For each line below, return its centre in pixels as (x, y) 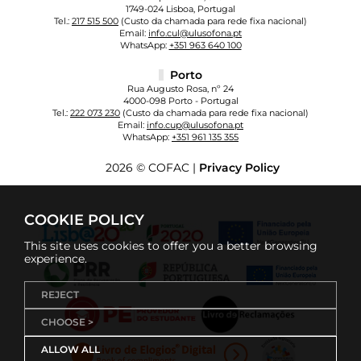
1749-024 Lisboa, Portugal (180, 9)
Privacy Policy (239, 168)
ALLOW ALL (71, 349)
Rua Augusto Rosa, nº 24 (180, 89)
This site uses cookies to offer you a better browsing (171, 246)
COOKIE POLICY (84, 220)
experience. (56, 259)
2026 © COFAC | (152, 168)
